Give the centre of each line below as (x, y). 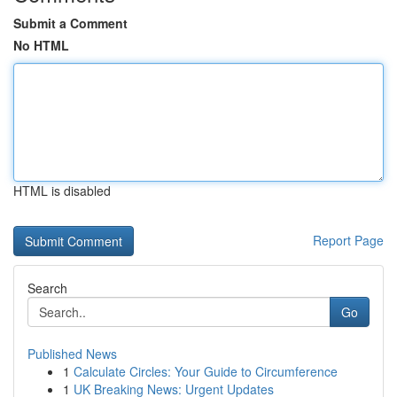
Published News (72, 354)
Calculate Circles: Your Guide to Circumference (206, 371)
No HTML (41, 45)
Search (47, 288)
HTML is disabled (62, 191)
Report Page (348, 240)
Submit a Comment (70, 23)
